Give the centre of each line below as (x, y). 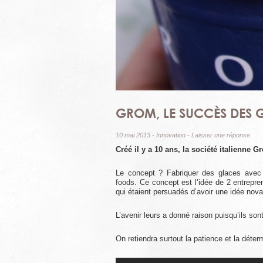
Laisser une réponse (221, 135)
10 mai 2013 (133, 135)
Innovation (171, 135)
